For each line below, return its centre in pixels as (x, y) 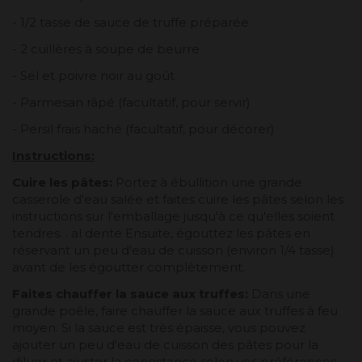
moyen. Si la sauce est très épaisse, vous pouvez (159, 328)
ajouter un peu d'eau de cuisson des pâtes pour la (165, 345)
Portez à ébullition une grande (207, 183)
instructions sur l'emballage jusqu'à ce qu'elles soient (173, 217)
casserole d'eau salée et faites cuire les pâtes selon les (178, 200)
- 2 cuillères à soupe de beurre (106, 49)
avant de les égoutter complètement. (128, 267)
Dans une (281, 294)
